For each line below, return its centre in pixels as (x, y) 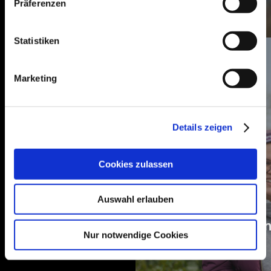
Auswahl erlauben (135, 199)
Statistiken (37, 41)
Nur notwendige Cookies (135, 235)
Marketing (35, 78)
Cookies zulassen (135, 164)
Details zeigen (202, 127)
